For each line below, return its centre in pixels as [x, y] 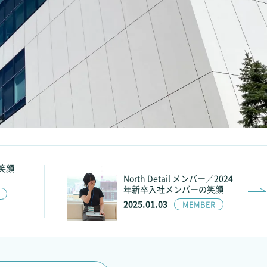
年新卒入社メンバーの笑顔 [173, 189]
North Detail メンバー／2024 [178, 178]
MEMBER [198, 204]
